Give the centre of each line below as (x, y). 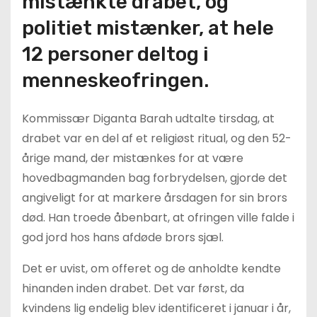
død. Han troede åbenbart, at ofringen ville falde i (158, 218)
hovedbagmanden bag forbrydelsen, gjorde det (155, 178)
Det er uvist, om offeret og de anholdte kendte (151, 269)
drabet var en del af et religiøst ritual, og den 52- (157, 138)
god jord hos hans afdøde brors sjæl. (123, 237)
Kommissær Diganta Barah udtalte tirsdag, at (148, 119)
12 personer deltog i (115, 54)
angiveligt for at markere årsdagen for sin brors (155, 198)
